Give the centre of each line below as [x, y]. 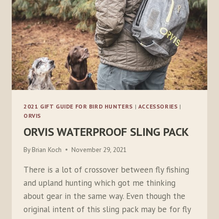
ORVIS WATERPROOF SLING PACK [106, 132]
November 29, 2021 [99, 149]
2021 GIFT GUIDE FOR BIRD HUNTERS [78, 107]
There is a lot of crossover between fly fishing [106, 169]
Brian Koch [47, 149]
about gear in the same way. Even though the [104, 196]
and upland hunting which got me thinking [99, 183]
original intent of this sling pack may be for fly [107, 209]
